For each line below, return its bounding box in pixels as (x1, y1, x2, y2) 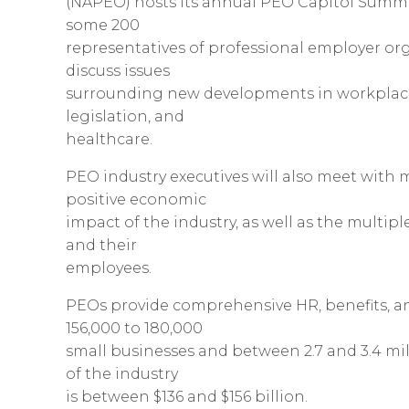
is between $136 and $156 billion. (66, 388, 308, 406)
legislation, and (66, 108, 184, 126)
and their (66, 236, 137, 255)
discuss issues (66, 62, 170, 80)
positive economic (66, 191, 206, 209)
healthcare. (66, 131, 152, 149)
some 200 (66, 16, 140, 35)
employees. (66, 259, 152, 278)
